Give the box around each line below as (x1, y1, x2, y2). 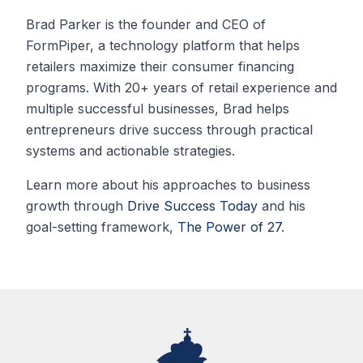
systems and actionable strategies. (26, 143, 235, 160)
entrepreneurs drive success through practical (26, 122, 313, 139)
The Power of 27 (177, 219, 281, 236)
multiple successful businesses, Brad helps (26, 100, 289, 117)
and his (262, 198, 305, 215)
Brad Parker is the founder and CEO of (26, 16, 266, 33)
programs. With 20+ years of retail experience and (26, 79, 337, 96)
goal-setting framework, (26, 219, 173, 236)
